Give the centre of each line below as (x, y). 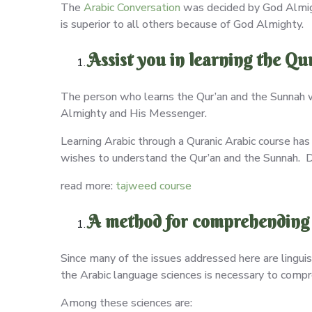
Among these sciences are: (126, 303)
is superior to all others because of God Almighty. (185, 24)
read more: (87, 186)
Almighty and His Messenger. (134, 113)
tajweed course (152, 186)
